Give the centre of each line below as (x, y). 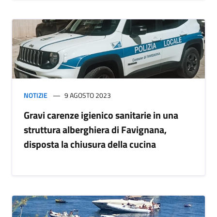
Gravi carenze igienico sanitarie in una (101, 115)
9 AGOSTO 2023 (88, 95)
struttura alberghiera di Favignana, (95, 130)
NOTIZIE (36, 95)
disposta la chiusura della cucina (90, 144)
